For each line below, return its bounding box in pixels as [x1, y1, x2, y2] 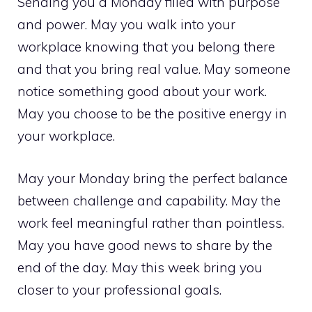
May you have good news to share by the [17, 236, 272, 253]
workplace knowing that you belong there [17, 38, 275, 55]
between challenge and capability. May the [17, 192, 281, 209]
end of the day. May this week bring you [17, 258, 263, 276]
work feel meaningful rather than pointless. [17, 214, 284, 231]
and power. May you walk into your [17, 16, 235, 33]
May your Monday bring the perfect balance [17, 169, 288, 187]
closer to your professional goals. [17, 281, 221, 298]
